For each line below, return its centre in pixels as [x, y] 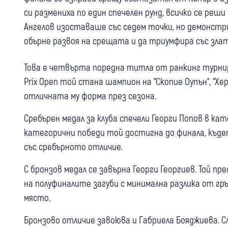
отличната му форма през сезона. [90, 96]
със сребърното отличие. [73, 147]
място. [37, 197]
